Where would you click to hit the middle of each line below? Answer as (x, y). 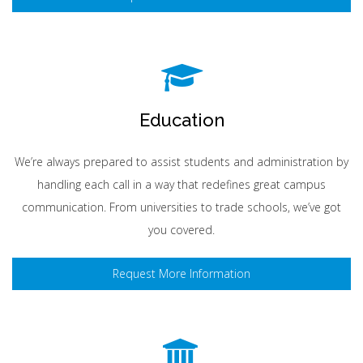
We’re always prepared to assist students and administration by (181, 162)
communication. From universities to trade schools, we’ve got (181, 207)
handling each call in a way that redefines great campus (181, 184)
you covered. (181, 230)
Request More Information (181, 273)
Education (181, 120)
